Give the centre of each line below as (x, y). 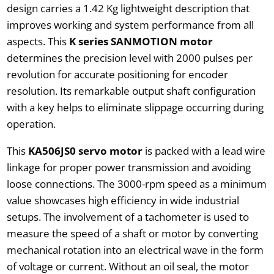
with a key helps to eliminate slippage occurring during (135, 107)
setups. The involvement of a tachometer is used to (128, 217)
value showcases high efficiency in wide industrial (123, 200)
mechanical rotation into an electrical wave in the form (135, 250)
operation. (31, 124)
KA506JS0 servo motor (86, 150)
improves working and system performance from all (130, 24)
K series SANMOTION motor (141, 41)
